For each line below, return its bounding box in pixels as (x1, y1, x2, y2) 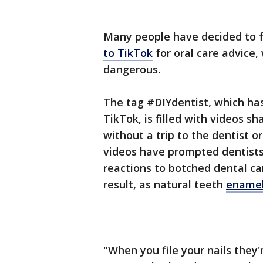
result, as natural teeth (103, 177, 226, 192)
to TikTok (103, 46, 153, 60)
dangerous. (103, 62, 163, 77)
